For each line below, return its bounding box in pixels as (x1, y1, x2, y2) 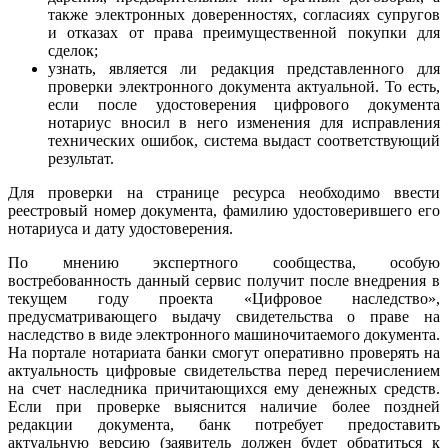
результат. (48, 150, 114, 168)
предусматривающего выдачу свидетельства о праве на (8, 308, 440, 326)
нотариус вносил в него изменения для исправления (48, 114, 440, 132)
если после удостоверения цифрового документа (48, 96, 440, 114)
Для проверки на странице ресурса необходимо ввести (8, 184, 440, 202)
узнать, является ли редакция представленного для (48, 60, 440, 78)
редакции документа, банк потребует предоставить (8, 416, 440, 434)
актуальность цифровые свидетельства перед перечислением (8, 362, 440, 380)
